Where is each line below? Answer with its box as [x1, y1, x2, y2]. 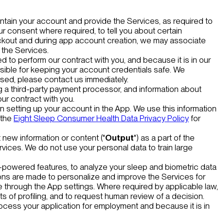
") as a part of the [134, 132, 195, 143]
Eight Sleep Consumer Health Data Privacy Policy [14, 113, 189, 123]
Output [105, 132, 134, 143]
